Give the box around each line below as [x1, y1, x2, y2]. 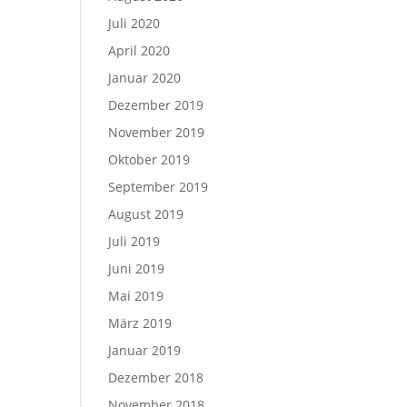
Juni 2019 [108, 260, 165, 277]
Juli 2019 [108, 233, 161, 250]
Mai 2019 [108, 287, 164, 304]
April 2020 [108, 42, 171, 59]
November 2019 [108, 124, 205, 141]
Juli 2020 [108, 15, 161, 32]
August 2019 [108, 205, 184, 223]
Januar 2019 [108, 342, 182, 359]
